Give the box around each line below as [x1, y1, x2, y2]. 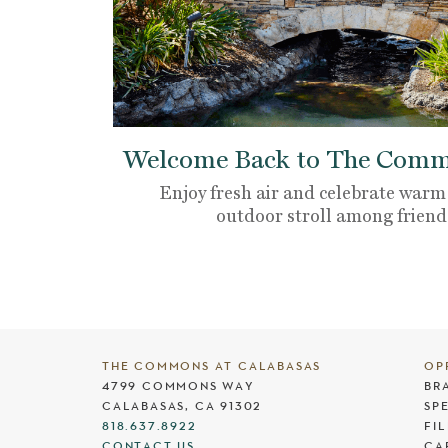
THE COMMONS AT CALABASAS [102, 357, 322, 374]
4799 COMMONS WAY [102, 377, 254, 394]
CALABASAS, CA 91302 [102, 397, 263, 414]
